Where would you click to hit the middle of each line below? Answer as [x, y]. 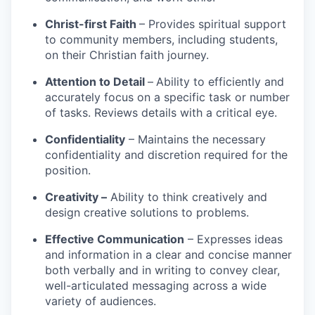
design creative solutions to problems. [147, 212]
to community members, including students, [161, 39]
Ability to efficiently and [220, 81]
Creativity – [76, 197]
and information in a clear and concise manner [168, 254]
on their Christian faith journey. [127, 54]
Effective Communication [115, 239]
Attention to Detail [96, 81]
